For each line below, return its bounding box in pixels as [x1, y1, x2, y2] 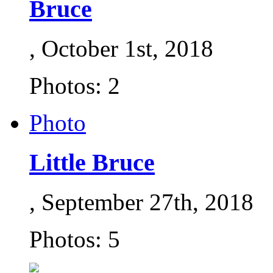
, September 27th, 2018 [29, 188, 253, 215]
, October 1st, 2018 [29, 35, 213, 62]
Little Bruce [29, 148, 155, 176]
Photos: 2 [29, 73, 120, 99]
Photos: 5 [29, 225, 120, 252]
